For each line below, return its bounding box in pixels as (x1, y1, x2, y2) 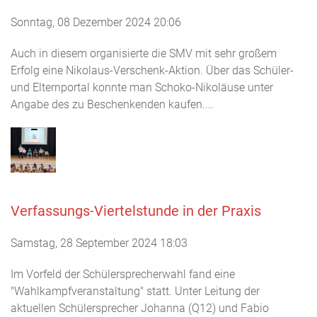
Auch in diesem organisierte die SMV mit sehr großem (11, 47, 277, 60)
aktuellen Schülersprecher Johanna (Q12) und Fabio (11, 301, 269, 315)
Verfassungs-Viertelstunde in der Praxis (11, 202, 261, 219)
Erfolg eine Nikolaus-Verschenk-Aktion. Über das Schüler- (11, 64, 294, 77)
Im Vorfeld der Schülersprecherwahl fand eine (11, 267, 235, 281)
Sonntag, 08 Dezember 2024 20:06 (11, 16, 181, 29)
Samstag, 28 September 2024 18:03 (11, 236, 188, 250)
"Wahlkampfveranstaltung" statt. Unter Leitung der (11, 284, 260, 298)
